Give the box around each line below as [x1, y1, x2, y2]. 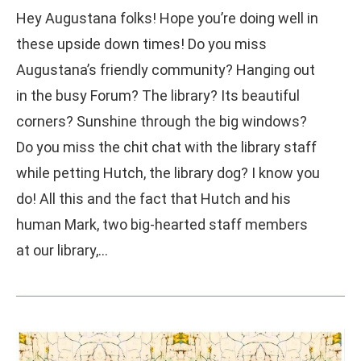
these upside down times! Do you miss [16, 35, 267, 52]
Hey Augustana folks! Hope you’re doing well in [16, 9, 318, 27]
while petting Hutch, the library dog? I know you [16, 164, 320, 181]
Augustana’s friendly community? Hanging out [16, 60, 315, 78]
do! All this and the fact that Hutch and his [16, 189, 291, 207]
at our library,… [16, 241, 108, 259]
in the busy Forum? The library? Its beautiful [16, 86, 300, 104]
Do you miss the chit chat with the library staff [16, 138, 317, 156]
